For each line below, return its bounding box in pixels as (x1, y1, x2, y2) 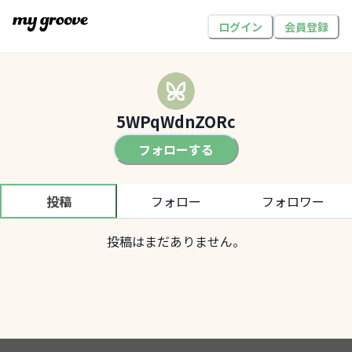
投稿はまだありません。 (107, 232, 245, 251)
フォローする (138, 139, 214, 159)
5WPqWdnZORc (116, 110, 236, 133)
